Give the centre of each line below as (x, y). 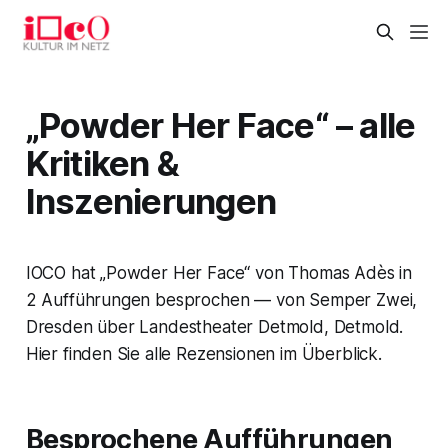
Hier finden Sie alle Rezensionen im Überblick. (203, 353)
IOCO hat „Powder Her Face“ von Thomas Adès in (219, 272)
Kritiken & (102, 162)
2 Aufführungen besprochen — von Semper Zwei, (221, 299)
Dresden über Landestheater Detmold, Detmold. (214, 326)
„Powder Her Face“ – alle (220, 124)
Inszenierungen (151, 200)
